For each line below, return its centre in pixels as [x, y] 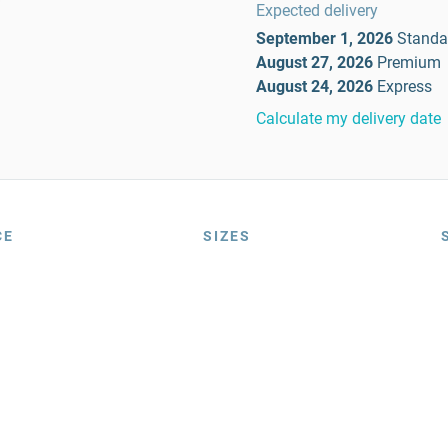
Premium [409, 62]
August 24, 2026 [314, 86]
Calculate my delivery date [348, 118]
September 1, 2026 [324, 38]
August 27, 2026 [314, 62]
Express [404, 86]
